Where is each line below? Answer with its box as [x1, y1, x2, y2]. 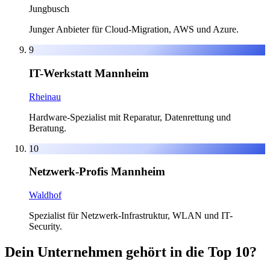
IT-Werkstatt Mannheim [29, 66, 149, 80]
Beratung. [29, 122, 66, 133]
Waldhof [29, 190, 61, 200]
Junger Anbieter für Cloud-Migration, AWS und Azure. [29, 24, 239, 35]
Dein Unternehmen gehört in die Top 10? [5, 243, 257, 260]
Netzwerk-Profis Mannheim [29, 165, 165, 178]
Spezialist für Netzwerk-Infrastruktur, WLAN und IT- [29, 210, 233, 221]
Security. [29, 221, 62, 231]
